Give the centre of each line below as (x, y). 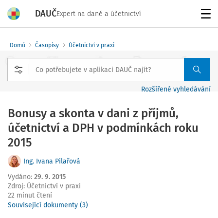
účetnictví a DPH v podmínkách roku (103, 128)
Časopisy (47, 45)
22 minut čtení (30, 195)
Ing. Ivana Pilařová (52, 161)
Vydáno (19, 177)
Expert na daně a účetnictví (99, 14)
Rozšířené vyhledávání (176, 89)
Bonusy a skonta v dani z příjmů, (93, 113)
